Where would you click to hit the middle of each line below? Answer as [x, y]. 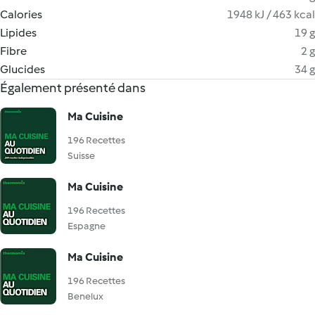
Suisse [81, 156]
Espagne [86, 226]
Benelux [85, 296]
